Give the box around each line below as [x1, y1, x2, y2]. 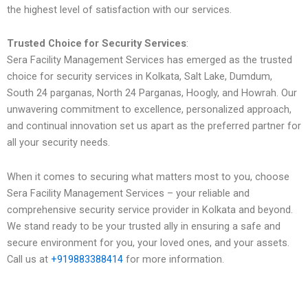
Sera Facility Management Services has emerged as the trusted [7, 54, 292, 67]
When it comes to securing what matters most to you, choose [7, 170, 289, 183]
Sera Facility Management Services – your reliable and [7, 186, 250, 199]
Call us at [7, 252, 51, 265]
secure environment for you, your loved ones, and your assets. [7, 236, 289, 249]
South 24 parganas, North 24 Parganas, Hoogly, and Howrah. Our [7, 87, 297, 100]
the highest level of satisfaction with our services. [7, 3, 232, 16]
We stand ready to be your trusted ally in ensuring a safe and [7, 219, 280, 232]
